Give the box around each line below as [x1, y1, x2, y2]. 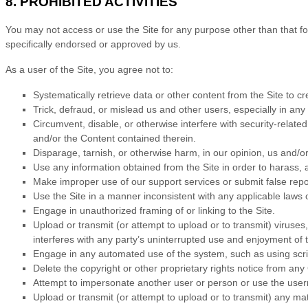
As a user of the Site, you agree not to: [5, 64, 173, 76]
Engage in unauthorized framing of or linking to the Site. [33, 205, 275, 217]
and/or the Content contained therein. [33, 133, 196, 144]
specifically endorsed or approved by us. [5, 38, 181, 50]
